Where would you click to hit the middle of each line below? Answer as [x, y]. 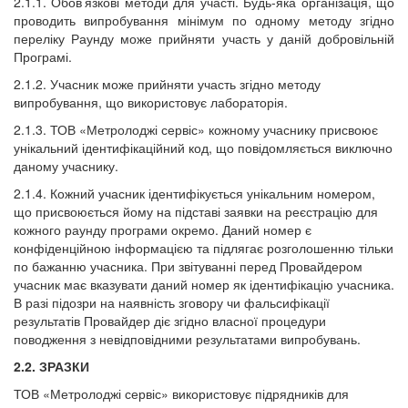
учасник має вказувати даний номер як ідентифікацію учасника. [204, 284]
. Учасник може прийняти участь [139, 84]
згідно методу [280, 84]
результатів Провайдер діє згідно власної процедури [170, 321]
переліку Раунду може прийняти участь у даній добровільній [204, 38]
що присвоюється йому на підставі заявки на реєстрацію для [196, 211]
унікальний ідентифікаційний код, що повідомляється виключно [203, 148]
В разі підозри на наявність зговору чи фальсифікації [172, 302]
